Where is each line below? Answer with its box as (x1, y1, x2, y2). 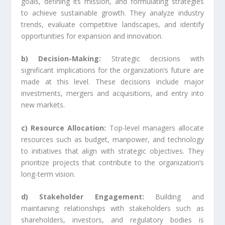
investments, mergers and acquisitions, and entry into (21, 88, 204, 98)
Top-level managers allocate (106, 123, 204, 133)
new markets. (21, 100, 65, 110)
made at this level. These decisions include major (21, 77, 204, 87)
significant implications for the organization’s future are (21, 65, 204, 75)
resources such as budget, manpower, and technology (21, 134, 204, 144)
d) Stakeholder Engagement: (21, 191, 144, 201)
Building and (144, 191, 204, 201)
